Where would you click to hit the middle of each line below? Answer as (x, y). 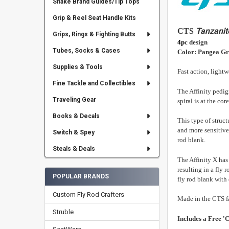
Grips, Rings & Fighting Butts (94, 35)
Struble (63, 212)
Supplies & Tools (77, 67)
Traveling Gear (74, 100)
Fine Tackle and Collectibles (94, 84)
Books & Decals (76, 116)
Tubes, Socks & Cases (86, 51)
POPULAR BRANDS (81, 177)
